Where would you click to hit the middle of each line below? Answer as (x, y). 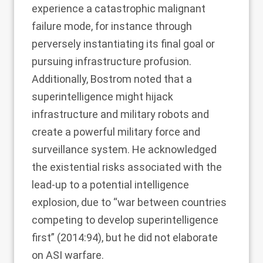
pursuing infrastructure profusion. (112, 61)
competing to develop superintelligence (125, 220)
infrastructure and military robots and (120, 114)
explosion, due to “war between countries (129, 202)
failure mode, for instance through (112, 26)
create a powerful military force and (116, 132)
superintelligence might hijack (102, 97)
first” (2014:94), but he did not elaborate (125, 237)
